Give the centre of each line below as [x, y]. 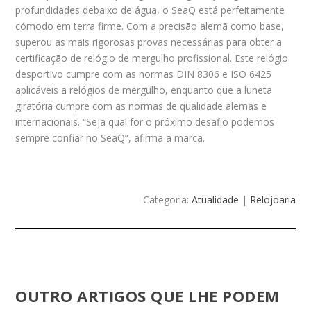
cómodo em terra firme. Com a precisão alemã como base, [150, 26]
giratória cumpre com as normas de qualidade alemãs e [141, 106]
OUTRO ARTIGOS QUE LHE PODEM [148, 296]
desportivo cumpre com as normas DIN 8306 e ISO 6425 [144, 74]
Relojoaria [272, 200]
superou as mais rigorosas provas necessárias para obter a [149, 42]
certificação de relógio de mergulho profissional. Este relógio [152, 58]
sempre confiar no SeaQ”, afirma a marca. [110, 137]
